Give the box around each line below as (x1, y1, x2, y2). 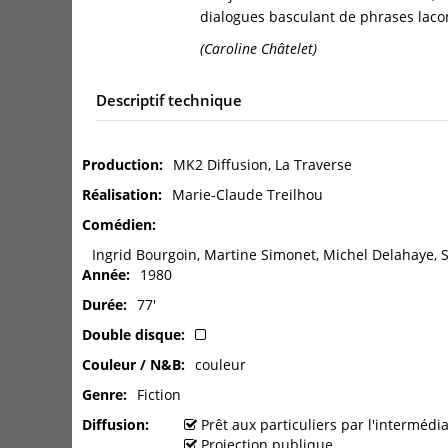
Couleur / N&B (82, 354, 181, 374)
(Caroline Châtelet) (200, 38, 317, 58)
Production (82, 154, 159, 174)
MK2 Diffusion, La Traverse (173, 154, 352, 174)
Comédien (82, 214, 152, 234)
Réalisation (82, 184, 158, 204)
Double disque (82, 324, 181, 344)
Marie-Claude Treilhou (172, 184, 323, 204)
